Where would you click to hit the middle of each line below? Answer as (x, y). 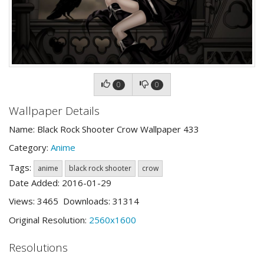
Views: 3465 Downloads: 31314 (74, 201)
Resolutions (38, 247)
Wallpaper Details (54, 111)
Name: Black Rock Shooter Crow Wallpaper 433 (104, 129)
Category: (30, 147)
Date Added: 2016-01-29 (60, 182)
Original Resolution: (49, 220)
